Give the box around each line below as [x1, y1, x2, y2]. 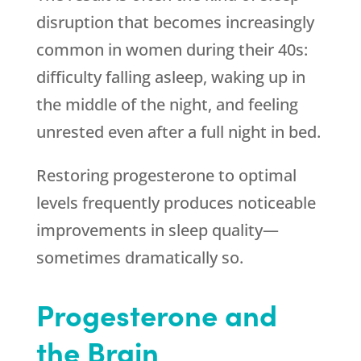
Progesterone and [35, 294, 277, 334]
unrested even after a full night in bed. [35, 121, 321, 143]
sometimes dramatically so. [35, 247, 243, 268]
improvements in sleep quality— [35, 219, 279, 241]
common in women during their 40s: [35, 39, 308, 60]
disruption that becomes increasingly [35, 11, 314, 33]
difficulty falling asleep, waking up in [35, 66, 305, 88]
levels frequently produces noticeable [35, 192, 316, 214]
